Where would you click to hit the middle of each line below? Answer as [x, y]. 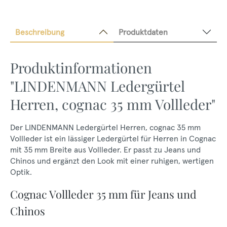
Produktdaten [143, 32]
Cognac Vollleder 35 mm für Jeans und [103, 194]
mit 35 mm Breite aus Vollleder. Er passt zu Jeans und [105, 149]
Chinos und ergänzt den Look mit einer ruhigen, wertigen [112, 161]
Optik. [21, 172]
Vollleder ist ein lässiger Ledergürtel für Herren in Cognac [113, 138]
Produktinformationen [81, 68]
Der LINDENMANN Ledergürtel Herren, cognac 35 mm [105, 127]
